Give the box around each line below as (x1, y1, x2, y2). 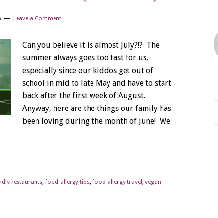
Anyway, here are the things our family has (22, 104, 171, 113)
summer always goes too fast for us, (22, 53, 148, 62)
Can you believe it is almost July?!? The (22, 40, 160, 50)
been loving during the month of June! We (22, 116, 170, 126)
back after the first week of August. (22, 91, 145, 100)
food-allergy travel (92, 179, 142, 185)
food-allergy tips (45, 179, 90, 185)
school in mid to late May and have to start (22, 78, 171, 88)
